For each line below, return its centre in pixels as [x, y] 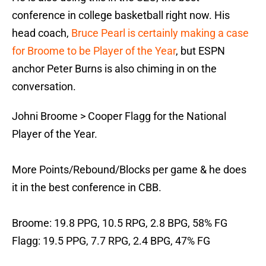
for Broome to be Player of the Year [94, 51]
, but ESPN [200, 51]
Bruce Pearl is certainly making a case [160, 33]
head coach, [42, 33]
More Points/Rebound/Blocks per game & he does [129, 170]
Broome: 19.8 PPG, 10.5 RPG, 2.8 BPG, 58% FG [120, 223]
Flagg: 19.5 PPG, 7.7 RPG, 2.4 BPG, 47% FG [111, 241]
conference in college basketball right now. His [121, 15]
